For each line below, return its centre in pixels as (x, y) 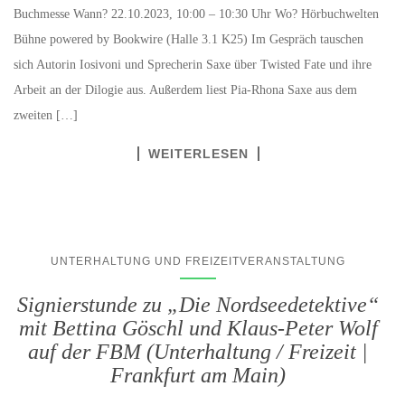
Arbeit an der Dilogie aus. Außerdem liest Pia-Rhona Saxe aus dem (185, 89)
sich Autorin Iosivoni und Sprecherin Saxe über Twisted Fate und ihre (193, 64)
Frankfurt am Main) (198, 375)
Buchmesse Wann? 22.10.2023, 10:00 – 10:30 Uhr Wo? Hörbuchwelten (196, 14)
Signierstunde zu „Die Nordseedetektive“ (198, 304)
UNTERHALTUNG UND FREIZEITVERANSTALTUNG (198, 261)
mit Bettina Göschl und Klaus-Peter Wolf (198, 328)
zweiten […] (46, 115)
